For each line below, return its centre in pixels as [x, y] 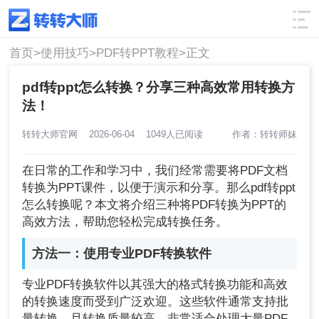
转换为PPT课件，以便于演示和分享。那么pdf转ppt [159, 188]
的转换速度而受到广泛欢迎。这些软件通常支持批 [156, 302]
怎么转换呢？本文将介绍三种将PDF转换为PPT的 [155, 205]
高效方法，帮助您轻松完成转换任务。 [125, 222]
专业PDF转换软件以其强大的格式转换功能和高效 [155, 285]
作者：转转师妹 [264, 134]
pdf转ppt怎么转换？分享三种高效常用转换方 [159, 87]
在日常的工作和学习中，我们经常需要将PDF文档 [155, 171]
